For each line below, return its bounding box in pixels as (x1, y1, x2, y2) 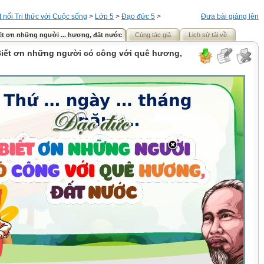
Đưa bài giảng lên (201, 12, 259, 21)
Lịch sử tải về (189, 31, 227, 38)
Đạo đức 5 (121, 12, 155, 21)
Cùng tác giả (135, 31, 171, 38)
